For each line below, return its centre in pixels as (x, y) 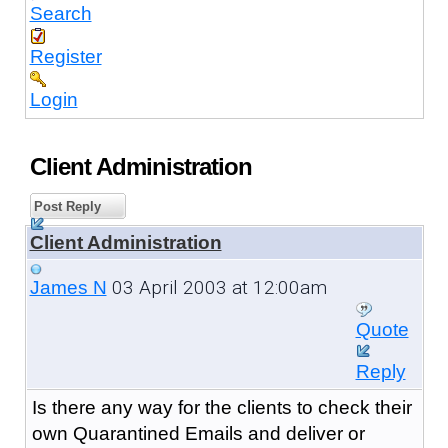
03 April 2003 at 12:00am (216, 287)
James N (68, 287)
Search (60, 13)
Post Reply (65, 206)
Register (65, 56)
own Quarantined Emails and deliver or (198, 433)
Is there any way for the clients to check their (221, 407)
